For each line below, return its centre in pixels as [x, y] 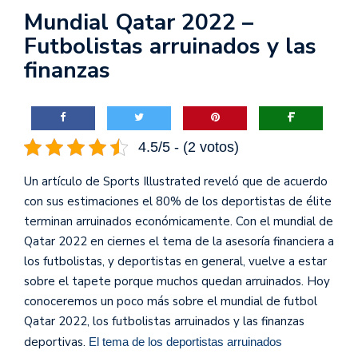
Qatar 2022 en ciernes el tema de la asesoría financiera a [179, 241]
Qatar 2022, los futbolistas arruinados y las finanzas [164, 321]
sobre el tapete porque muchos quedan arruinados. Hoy [177, 281]
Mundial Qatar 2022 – [139, 22]
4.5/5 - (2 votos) [188, 147]
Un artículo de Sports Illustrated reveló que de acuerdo [176, 181]
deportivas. [56, 342]
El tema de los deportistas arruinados [185, 342]
